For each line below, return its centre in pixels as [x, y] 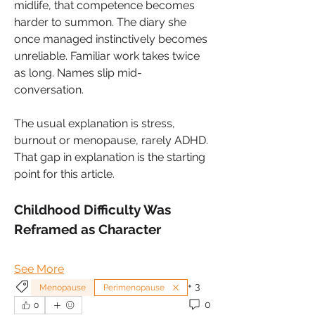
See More [39, 269]
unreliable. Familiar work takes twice [107, 56]
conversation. [50, 89]
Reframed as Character [88, 229]
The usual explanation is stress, [95, 123]
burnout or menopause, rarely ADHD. [111, 140]
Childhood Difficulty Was [92, 209]
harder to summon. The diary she [100, 22]
